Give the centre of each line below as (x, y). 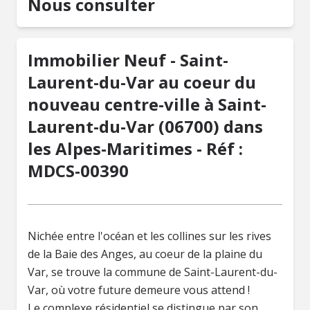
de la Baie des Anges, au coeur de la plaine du (145, 254)
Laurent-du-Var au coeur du (142, 82)
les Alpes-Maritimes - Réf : (135, 148)
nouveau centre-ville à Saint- (147, 104)
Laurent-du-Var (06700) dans (145, 126)
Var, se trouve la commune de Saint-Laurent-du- (153, 272)
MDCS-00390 (78, 171)
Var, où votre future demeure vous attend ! (140, 290)
